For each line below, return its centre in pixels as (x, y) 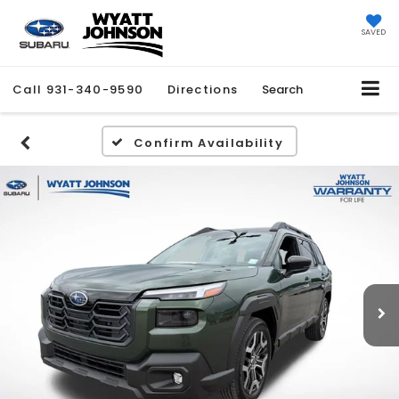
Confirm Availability (209, 143)
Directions (203, 90)
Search (283, 90)
